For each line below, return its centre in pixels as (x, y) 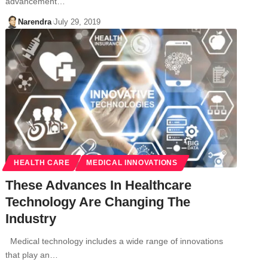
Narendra (34, 22)
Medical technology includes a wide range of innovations (115, 241)
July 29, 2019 (77, 22)
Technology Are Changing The (98, 202)
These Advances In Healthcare (99, 185)
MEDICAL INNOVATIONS (132, 162)
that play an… (32, 255)
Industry (31, 218)
